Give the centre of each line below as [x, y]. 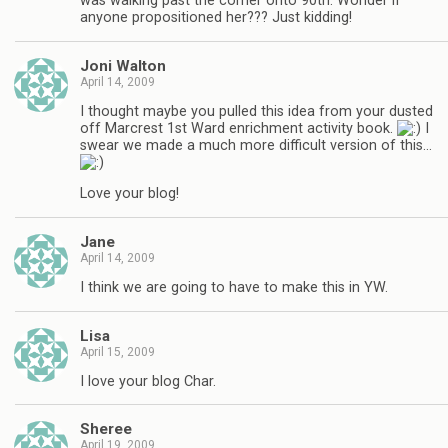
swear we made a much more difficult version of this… [256, 145]
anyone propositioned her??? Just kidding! [216, 18]
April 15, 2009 [117, 351]
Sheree [106, 429]
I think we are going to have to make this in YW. [234, 288]
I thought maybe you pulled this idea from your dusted [256, 111]
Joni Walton [123, 65]
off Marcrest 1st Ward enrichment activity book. [238, 128]
